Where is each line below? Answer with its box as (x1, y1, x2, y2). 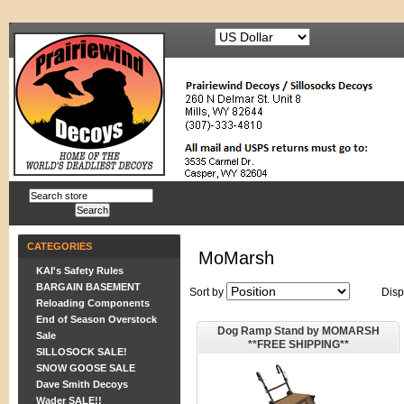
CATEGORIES (27, 241, 92, 252)
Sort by (189, 286, 224, 298)
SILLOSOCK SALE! (36, 346, 127, 357)
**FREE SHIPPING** (247, 338, 349, 351)
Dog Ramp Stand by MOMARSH (216, 325, 380, 337)
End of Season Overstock (36, 314, 157, 325)
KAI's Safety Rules (36, 265, 124, 276)
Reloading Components (36, 298, 150, 308)
